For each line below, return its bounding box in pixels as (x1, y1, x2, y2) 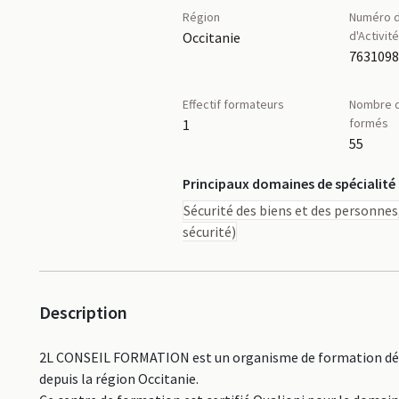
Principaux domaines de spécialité (182, 175, 395, 192)
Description (39, 301, 127, 323)
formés (349, 115, 389, 131)
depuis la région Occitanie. (39, 370, 199, 387)
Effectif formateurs (182, 96, 284, 112)
